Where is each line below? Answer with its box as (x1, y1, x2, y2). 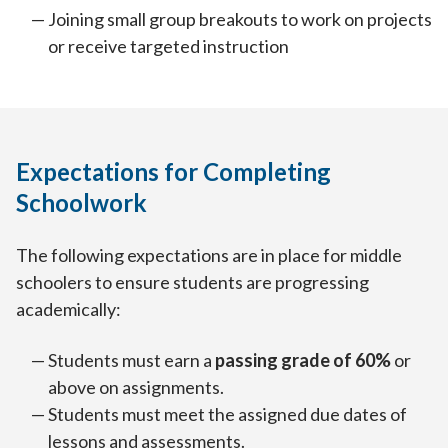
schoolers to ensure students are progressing (16, 271, 369, 294)
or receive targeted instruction (48, 35, 289, 58)
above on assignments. (48, 376, 224, 399)
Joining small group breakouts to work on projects (48, 8, 432, 31)
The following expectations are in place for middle (16, 244, 402, 267)
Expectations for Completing (16, 157, 331, 187)
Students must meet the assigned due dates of (48, 403, 407, 426)
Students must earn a (48, 349, 215, 372)
